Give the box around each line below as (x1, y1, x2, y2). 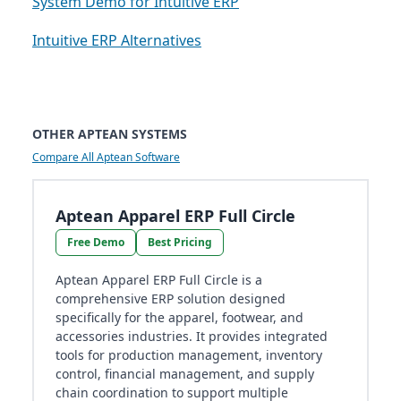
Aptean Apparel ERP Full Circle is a (55, 271, 262, 289)
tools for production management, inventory (55, 346, 322, 364)
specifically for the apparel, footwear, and (55, 309, 303, 327)
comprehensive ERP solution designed (55, 290, 286, 308)
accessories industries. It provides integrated (55, 328, 328, 346)
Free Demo (67, 235, 124, 251)
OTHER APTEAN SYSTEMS (32, 125, 187, 143)
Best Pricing (148, 235, 212, 251)
